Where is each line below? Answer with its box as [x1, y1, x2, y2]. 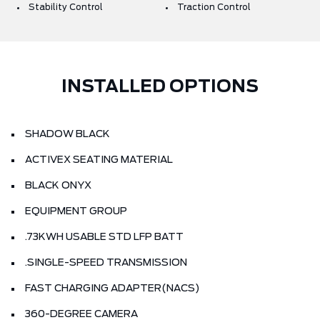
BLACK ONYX [25, 181, 91, 191]
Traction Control [177, 3, 251, 12]
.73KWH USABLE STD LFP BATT [25, 232, 184, 243]
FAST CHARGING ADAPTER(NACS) [25, 284, 200, 294]
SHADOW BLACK [25, 129, 110, 140]
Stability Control [29, 3, 103, 12]
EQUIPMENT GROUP [25, 206, 127, 217]
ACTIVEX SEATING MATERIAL [25, 155, 173, 166]
